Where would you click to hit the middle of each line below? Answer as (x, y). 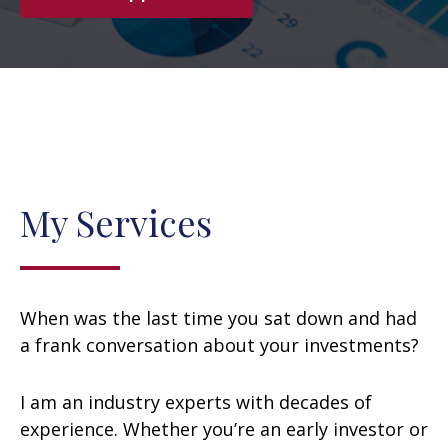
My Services (116, 222)
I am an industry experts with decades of (196, 402)
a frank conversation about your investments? (219, 345)
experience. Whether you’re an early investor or (224, 429)
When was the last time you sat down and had (218, 318)
